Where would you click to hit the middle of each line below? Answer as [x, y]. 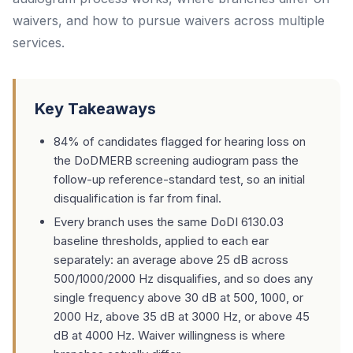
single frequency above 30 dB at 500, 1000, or [178, 297]
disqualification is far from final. [137, 198]
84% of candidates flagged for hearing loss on [180, 141]
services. [39, 43]
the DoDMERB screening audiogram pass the [176, 160]
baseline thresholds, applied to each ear [161, 241]
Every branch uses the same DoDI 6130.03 [169, 222]
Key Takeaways [95, 109]
